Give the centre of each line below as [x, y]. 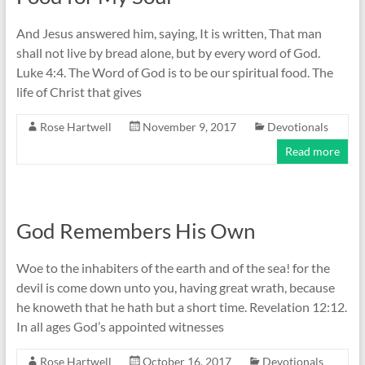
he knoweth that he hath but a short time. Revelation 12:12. [181, 307]
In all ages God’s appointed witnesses [120, 327]
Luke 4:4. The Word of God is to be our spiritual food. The [174, 73]
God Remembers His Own [135, 231]
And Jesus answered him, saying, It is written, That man [169, 33]
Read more [313, 152]
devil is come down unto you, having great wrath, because [175, 288]
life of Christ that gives [79, 92]
